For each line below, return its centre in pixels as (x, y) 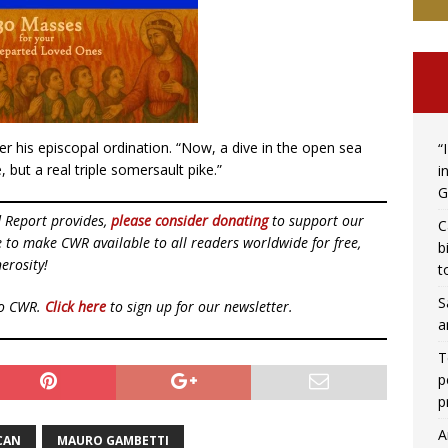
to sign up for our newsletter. (199, 306)
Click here (75, 306)
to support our (316, 220)
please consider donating (189, 220)
